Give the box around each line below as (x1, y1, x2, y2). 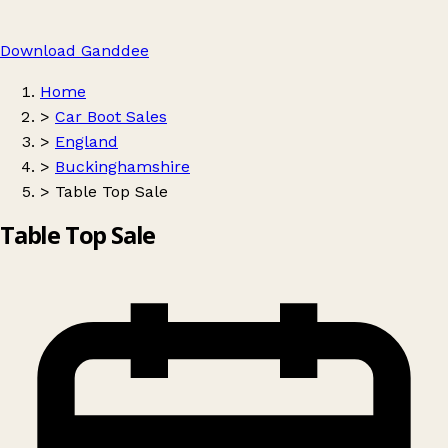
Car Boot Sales (55, 107, 167, 126)
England (55, 132, 118, 151)
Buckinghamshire (55, 157, 190, 176)
